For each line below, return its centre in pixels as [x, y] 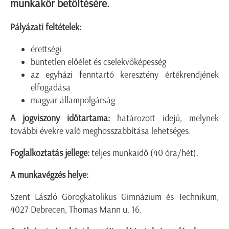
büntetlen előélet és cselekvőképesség [98, 62]
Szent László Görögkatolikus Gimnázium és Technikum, [114, 197]
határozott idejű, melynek [164, 118]
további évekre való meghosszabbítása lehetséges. [100, 131]
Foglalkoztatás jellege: [50, 153]
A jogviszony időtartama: [60, 118]
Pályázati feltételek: [46, 27]
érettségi [46, 49]
